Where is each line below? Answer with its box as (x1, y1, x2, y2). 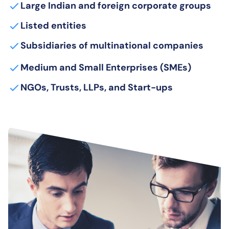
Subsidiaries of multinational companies (20, 39, 203, 52)
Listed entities (20, 19, 86, 32)
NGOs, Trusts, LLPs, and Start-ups (20, 81, 173, 94)
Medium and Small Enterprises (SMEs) (20, 61, 191, 74)
